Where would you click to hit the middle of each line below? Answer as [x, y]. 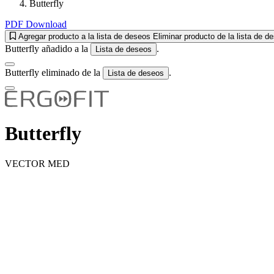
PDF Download [36, 24]
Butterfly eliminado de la [54, 72]
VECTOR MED [37, 163]
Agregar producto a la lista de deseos [84, 36]
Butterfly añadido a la [48, 48]
